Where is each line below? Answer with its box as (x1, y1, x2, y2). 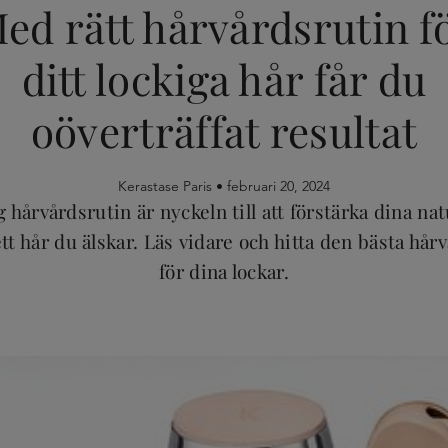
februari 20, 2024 (227, 176, 330, 195)
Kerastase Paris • (118, 176, 227, 195)
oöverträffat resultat (30, 102, 418, 159)
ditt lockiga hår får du (21, 50, 427, 107)
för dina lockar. (159, 257, 289, 284)
